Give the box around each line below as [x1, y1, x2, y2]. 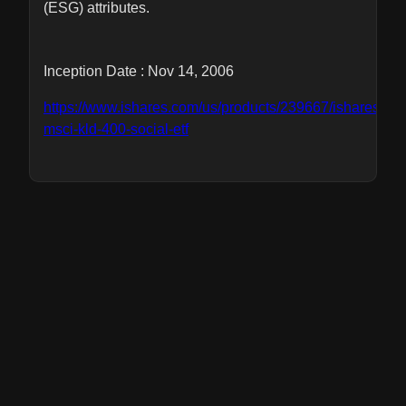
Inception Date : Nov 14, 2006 [43, 63, 234, 80]
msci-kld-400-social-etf [43, 121, 188, 138]
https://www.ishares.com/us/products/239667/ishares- [43, 100, 384, 116]
